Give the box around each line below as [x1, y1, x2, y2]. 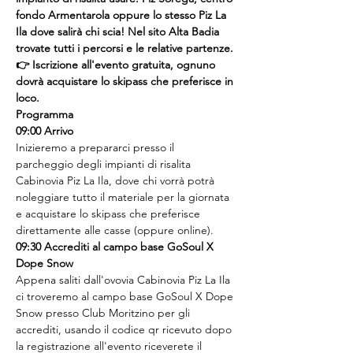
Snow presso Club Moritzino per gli [16, 306, 193, 320]
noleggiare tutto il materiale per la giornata [16, 190, 232, 204]
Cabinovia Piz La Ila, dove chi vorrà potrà [16, 173, 217, 188]
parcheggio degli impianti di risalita [16, 157, 194, 171]
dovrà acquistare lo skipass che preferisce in [16, 74, 236, 88]
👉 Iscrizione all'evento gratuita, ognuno [16, 58, 218, 72]
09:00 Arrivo [16, 124, 73, 138]
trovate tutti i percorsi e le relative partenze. [16, 41, 233, 55]
